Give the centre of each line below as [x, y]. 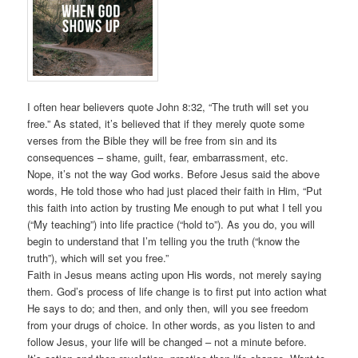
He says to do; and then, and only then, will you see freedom [168, 308]
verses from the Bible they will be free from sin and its [153, 141]
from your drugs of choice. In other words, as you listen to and [171, 325]
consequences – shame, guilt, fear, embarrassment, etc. [158, 157]
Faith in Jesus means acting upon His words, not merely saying [175, 275]
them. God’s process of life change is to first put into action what [177, 292]
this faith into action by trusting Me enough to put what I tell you [175, 208]
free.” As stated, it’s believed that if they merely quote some [166, 124]
